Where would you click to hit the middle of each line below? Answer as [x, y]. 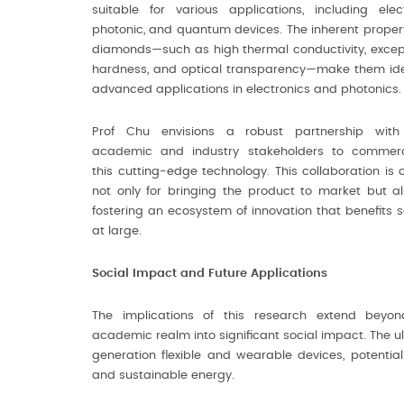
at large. [117, 231]
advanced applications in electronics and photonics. [247, 90]
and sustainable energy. [163, 376]
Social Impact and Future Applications [210, 274]
